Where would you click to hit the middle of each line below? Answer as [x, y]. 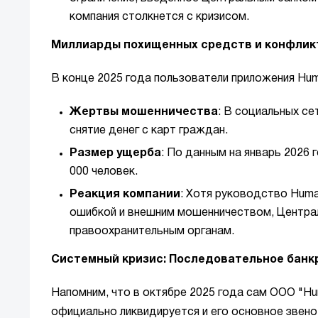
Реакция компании [125, 195]
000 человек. [104, 172]
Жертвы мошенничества [144, 113]
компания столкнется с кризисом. [159, 17]
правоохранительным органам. [152, 232]
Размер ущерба [115, 154]
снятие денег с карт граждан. [149, 131]
